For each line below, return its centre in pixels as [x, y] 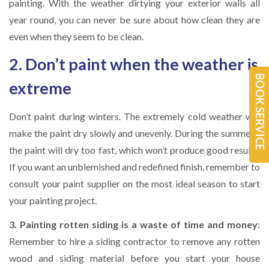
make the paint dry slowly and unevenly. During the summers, [134, 133]
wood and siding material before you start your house [134, 258]
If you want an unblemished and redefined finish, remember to [134, 166]
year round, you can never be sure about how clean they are [134, 19]
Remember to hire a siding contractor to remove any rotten [134, 241]
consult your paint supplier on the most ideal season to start [134, 183]
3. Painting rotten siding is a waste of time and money [133, 224]
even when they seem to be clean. [76, 36]
